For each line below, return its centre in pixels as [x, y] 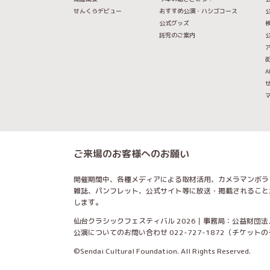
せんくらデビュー [98, 11]
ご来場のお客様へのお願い [131, 154]
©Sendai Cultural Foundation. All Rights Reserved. [162, 251]
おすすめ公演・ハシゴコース [198, 11]
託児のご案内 [177, 35]
